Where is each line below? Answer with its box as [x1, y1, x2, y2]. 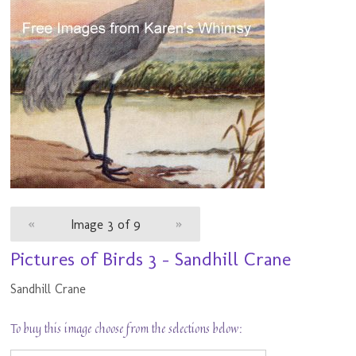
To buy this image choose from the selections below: [10, 320, 243, 339]
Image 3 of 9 [70, 216, 141, 232]
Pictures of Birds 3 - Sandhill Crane [10, 247, 292, 271]
